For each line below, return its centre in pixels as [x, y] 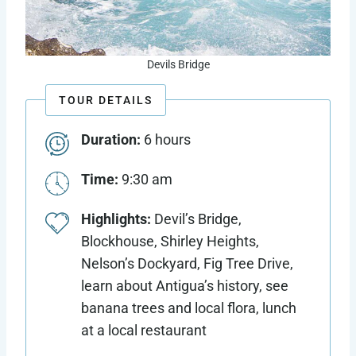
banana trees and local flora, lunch [189, 308]
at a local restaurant [144, 331]
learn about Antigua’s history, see [185, 286]
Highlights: [116, 219]
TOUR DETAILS [106, 101]
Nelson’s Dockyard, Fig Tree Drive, [187, 264]
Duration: [112, 140]
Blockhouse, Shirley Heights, [170, 242]
